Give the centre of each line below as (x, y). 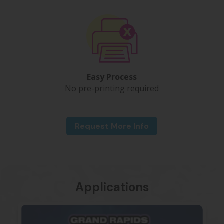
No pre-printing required (112, 88)
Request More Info (112, 126)
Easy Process (112, 77)
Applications (112, 187)
